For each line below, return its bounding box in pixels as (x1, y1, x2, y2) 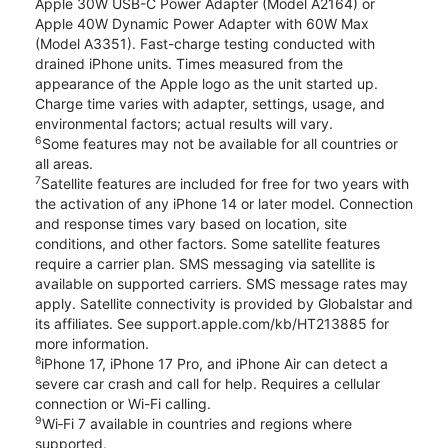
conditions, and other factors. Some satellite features (35, 235, 380, 253)
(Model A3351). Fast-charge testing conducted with (35, 35, 375, 53)
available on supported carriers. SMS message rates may (35, 275, 408, 293)
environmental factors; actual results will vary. (35, 115, 333, 133)
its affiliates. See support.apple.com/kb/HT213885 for (35, 315, 389, 333)
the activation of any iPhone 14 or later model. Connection (35, 195, 413, 213)
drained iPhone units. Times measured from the (35, 55, 343, 73)
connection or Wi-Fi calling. (35, 395, 211, 413)
